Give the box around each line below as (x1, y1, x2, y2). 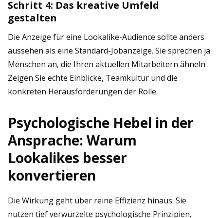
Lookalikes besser (8, 148, 127, 167)
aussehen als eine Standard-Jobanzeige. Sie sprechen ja (8, 45, 210, 56)
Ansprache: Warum (8, 131, 137, 149)
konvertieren (8, 166, 96, 184)
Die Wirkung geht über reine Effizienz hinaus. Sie (8, 195, 186, 206)
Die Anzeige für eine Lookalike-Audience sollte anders (8, 32, 204, 42)
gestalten (8, 11, 57, 24)
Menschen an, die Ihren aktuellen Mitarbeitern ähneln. (8, 59, 207, 70)
